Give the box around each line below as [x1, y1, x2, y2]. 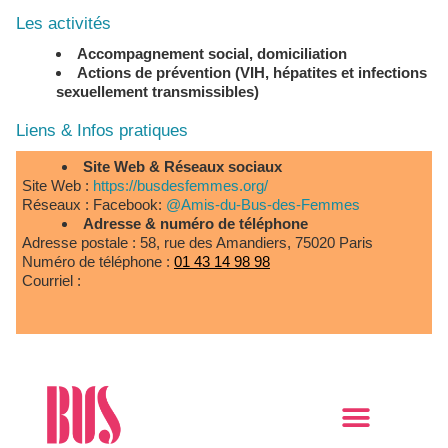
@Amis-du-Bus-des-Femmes [166, 196, 360, 213]
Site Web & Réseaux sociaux [93, 158, 282, 175]
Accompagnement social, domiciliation [88, 45, 351, 62]
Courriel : [22, 272, 81, 289]
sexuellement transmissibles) [56, 83, 259, 100]
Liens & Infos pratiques [16, 121, 188, 140]
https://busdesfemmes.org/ [93, 177, 268, 194]
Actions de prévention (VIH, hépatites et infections [77, 64, 427, 81]
